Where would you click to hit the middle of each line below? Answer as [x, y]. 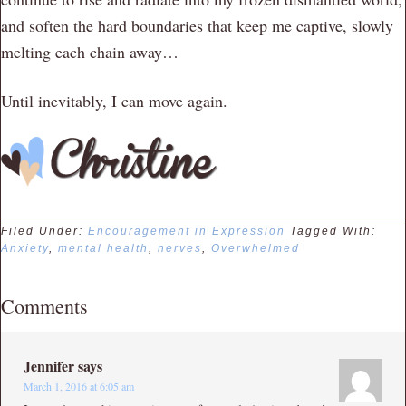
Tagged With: [333, 231]
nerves [180, 248]
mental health [103, 248]
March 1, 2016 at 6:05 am [79, 386]
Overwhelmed [256, 248]
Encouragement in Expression [187, 231]
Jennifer [49, 365]
